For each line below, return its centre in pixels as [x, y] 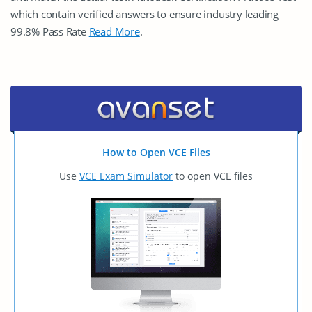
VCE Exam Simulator [126, 176]
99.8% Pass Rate [50, 32]
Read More [114, 32]
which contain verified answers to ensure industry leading [145, 14]
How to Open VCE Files [156, 153]
